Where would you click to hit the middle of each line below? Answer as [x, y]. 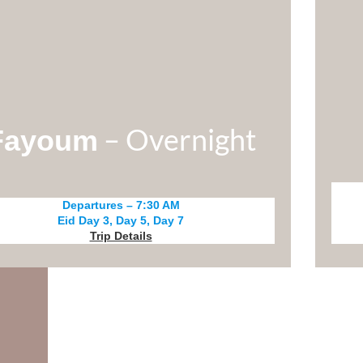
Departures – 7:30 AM [121, 205]
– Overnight [177, 139]
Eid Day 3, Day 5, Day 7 [121, 220]
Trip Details [121, 235]
